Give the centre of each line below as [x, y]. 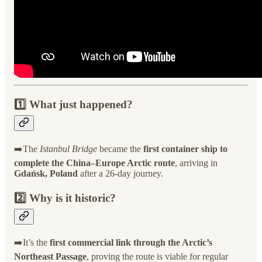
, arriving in [196, 163]
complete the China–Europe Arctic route [94, 163]
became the [120, 149]
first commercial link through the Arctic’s [131, 242]
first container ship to [185, 149]
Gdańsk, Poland [46, 174]
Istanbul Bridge [68, 149]
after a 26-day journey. [120, 174]
